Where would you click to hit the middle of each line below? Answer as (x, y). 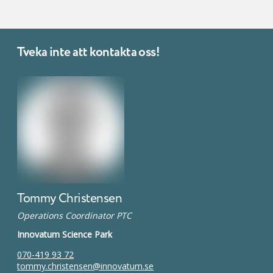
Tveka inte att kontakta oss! (89, 52)
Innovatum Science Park (65, 234)
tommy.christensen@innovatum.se (86, 266)
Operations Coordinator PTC (75, 215)
